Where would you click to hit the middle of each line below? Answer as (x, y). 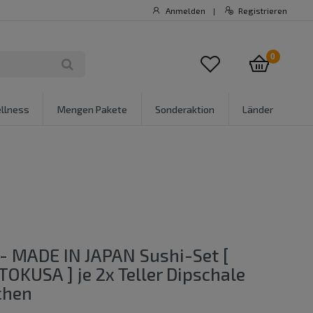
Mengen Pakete (92, 109)
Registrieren (263, 10)
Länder (258, 109)
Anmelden (185, 10)
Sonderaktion (185, 109)
